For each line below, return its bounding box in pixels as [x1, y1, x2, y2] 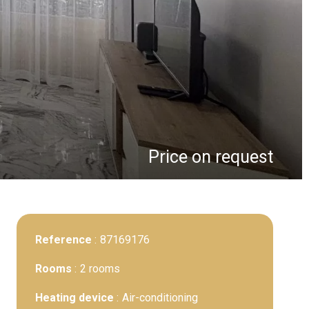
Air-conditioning [122, 291, 198, 304]
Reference [35, 233, 94, 246]
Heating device [35, 291, 117, 304]
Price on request [148, 147, 273, 167]
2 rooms [80, 262, 120, 275]
